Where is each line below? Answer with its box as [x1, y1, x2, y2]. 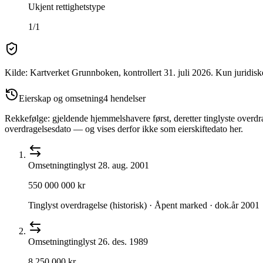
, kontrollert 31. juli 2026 [119, 68, 211, 78]
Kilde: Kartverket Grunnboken [5, 68, 119, 78]
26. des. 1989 [98, 237, 148, 247]
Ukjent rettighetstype [28, 2, 105, 12]
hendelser [108, 93, 146, 104]
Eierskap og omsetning [19, 93, 103, 104]
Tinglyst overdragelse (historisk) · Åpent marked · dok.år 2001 [28, 200, 259, 211]
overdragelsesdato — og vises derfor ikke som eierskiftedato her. [5, 124, 243, 134]
